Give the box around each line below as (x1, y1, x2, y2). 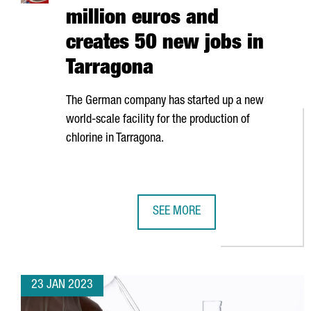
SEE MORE (152, 205, 201, 218)
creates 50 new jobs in (66, 34, 264, 55)
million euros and (66, 9, 219, 30)
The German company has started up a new (66, 95, 264, 108)
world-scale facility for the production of (66, 114, 250, 126)
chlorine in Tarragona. (66, 133, 164, 145)
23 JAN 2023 (31, 279, 93, 292)
